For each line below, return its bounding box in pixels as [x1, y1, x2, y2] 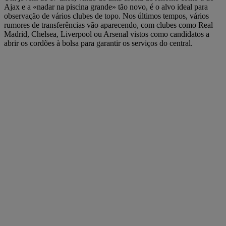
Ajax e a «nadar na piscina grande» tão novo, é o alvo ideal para [4, 2, 208, 11]
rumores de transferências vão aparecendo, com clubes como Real [4, 20, 213, 29]
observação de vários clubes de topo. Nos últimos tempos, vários [4, 11, 209, 20]
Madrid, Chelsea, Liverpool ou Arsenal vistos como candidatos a [4, 29, 209, 38]
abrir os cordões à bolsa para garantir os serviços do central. [4, 38, 195, 47]
